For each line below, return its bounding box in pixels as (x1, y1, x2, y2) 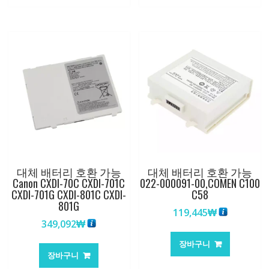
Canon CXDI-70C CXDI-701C (13, 175, 125, 192)
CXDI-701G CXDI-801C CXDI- (11, 187, 127, 203)
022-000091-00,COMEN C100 (140, 175, 261, 192)
